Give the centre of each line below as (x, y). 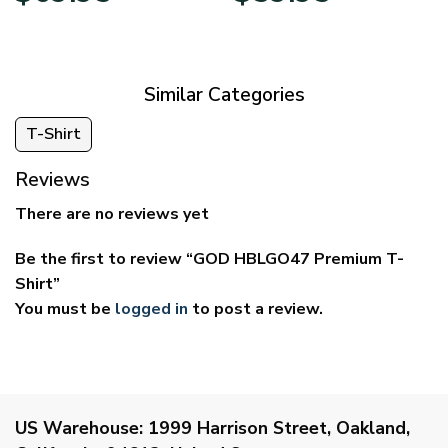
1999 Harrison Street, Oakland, (276, 427)
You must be (65, 309)
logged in (151, 309)
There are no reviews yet (112, 213)
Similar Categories (224, 95)
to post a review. (255, 309)
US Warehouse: (79, 427)
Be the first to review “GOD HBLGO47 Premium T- (209, 259)
